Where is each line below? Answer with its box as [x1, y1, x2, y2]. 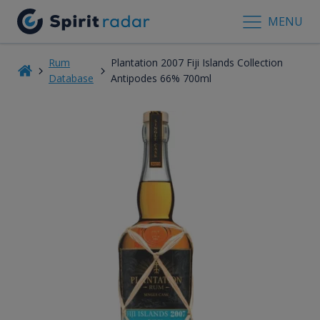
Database [48, 71, 94, 85]
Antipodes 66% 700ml [110, 71, 211, 85]
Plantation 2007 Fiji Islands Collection [110, 55, 283, 69]
